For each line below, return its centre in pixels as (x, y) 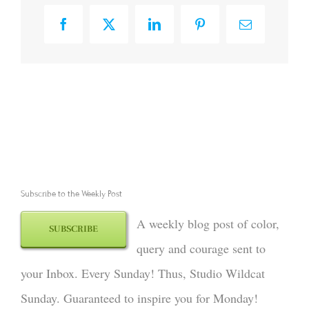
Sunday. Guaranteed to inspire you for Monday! (139, 298)
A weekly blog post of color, (208, 224)
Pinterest (221, 29)
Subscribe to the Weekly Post (71, 194)
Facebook (87, 29)
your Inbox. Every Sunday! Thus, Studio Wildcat (143, 273)
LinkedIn (176, 29)
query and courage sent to (201, 249)
